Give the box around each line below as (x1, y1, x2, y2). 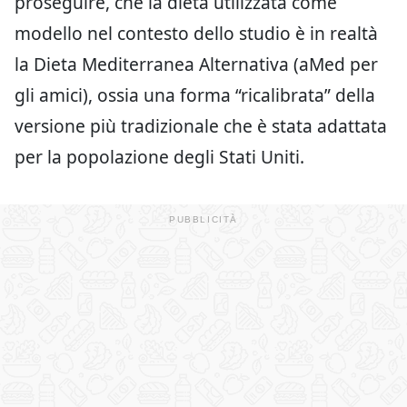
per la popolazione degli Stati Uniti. (15, 144, 304, 169)
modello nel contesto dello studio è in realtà (15, 20, 378, 45)
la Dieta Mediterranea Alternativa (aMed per (15, 51, 378, 76)
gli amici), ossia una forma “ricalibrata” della (15, 82, 375, 107)
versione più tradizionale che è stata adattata (15, 113, 387, 138)
